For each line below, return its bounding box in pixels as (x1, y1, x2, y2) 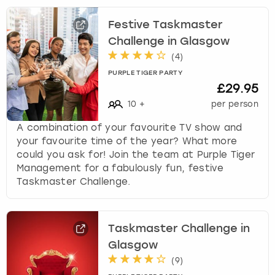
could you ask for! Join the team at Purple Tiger (17, 149, 255, 160)
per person (211, 99, 258, 109)
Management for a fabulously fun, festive (17, 162, 224, 174)
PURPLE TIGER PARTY (108, 69, 182, 77)
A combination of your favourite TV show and (17, 122, 242, 133)
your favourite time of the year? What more (17, 135, 238, 147)
